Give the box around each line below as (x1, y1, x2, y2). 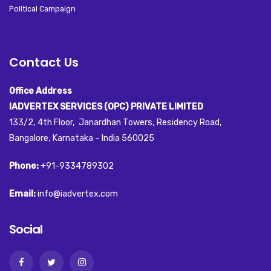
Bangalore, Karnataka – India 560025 (9, 133, 154, 144)
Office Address (9, 86, 72, 97)
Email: (9, 189, 36, 200)
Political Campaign (9, 4, 76, 14)
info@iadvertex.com (36, 189, 118, 200)
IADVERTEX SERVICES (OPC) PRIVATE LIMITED (9, 102, 203, 113)
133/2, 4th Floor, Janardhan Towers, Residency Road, (9, 117, 222, 128)
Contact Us (9, 54, 79, 71)
